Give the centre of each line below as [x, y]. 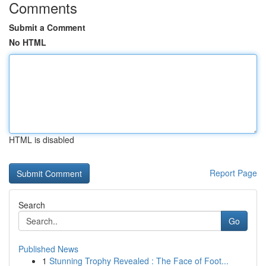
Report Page [233, 173]
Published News [48, 249]
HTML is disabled [42, 140]
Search [32, 205]
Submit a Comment [47, 27]
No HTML [28, 42]
